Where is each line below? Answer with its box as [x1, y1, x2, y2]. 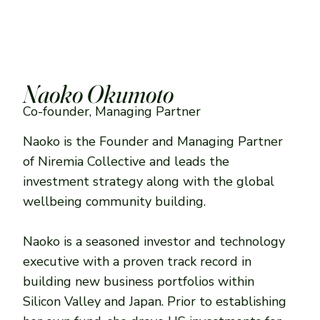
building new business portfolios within [23, 272, 255, 290]
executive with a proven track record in [23, 252, 252, 270]
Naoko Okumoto [23, 79, 174, 110]
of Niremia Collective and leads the [23, 152, 230, 170]
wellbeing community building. [23, 192, 206, 210]
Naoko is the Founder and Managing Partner [23, 132, 284, 150]
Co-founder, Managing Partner [23, 103, 201, 121]
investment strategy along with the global [23, 172, 275, 190]
